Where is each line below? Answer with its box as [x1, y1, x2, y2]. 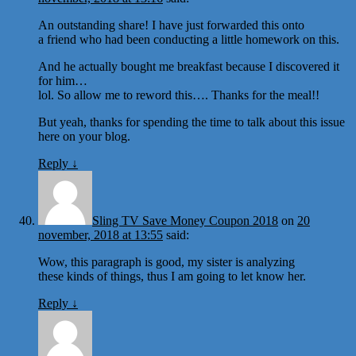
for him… [38, 73, 87, 87]
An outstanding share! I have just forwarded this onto [38, 17, 304, 32]
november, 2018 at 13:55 [38, 227, 163, 242]
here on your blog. [38, 129, 130, 143]
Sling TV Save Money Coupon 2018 [92, 213, 278, 227]
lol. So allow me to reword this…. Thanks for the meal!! [38, 87, 319, 102]
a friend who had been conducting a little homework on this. [38, 32, 339, 46]
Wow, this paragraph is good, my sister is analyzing [38, 254, 295, 269]
